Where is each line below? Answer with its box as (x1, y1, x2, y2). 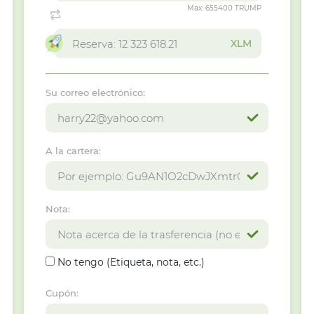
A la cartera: (45, 145, 101, 156)
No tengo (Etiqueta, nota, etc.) (57, 256, 205, 268)
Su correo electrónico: (45, 87, 145, 98)
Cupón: (45, 287, 78, 299)
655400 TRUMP (205, 4, 261, 13)
